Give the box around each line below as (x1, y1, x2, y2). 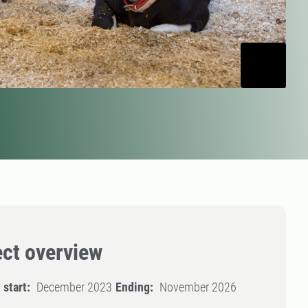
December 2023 (36, 280, 112, 295)
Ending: (115, 280, 153, 295)
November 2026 (159, 280, 236, 295)
